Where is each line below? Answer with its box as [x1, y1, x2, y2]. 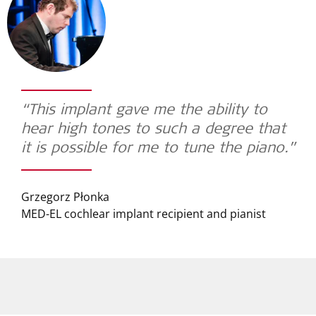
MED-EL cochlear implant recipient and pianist [21, 205, 266, 221]
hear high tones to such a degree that [21, 122, 286, 138]
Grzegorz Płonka [21, 188, 109, 205]
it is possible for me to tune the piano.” [21, 141, 295, 157]
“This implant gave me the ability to [21, 103, 267, 119]
